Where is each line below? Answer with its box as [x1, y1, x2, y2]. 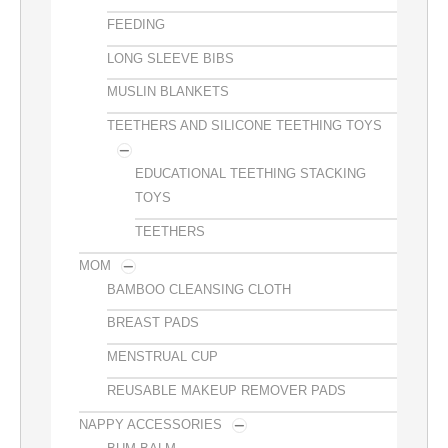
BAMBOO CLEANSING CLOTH [107, 281, 291, 297]
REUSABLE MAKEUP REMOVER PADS [107, 383, 346, 399]
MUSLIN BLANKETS [107, 84, 229, 100]
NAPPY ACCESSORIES [79, 416, 222, 432]
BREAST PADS [107, 315, 199, 331]
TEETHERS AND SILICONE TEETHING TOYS [107, 118, 382, 134]
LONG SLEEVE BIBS [107, 50, 234, 66]
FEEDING [107, 16, 165, 32]
